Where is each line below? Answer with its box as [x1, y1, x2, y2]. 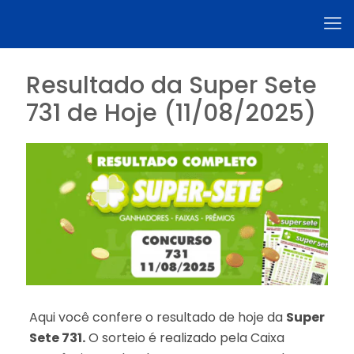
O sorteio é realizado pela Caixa [85, 328, 284, 347]
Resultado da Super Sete [26, 69, 317, 102]
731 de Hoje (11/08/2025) [26, 96, 316, 130]
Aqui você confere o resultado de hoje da [28, 307, 286, 326]
